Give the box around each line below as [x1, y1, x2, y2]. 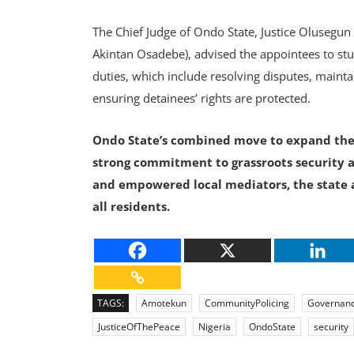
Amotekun [141, 296, 186, 310]
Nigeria [198, 320, 231, 333]
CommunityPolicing [205, 296, 289, 310]
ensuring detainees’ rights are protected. [92, 90, 314, 106]
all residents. [92, 198, 170, 214]
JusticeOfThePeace [98, 320, 180, 333]
